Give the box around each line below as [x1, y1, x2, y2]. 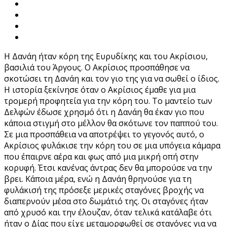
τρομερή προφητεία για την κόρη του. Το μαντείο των [4, 95, 212, 106]
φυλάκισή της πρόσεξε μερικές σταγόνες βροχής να [4, 184, 204, 196]
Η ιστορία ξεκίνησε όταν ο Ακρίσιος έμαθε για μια [4, 84, 196, 95]
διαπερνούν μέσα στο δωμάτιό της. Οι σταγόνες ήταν [4, 195, 208, 207]
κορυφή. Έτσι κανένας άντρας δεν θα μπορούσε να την [4, 162, 212, 173]
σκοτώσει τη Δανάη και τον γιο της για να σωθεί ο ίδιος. [4, 72, 219, 84]
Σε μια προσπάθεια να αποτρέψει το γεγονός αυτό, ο [4, 128, 204, 140]
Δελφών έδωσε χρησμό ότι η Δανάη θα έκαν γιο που [4, 106, 204, 118]
